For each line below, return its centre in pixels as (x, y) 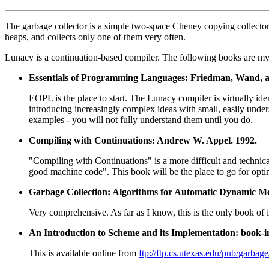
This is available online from (84, 253)
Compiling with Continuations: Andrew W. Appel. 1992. (143, 140)
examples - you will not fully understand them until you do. (141, 120)
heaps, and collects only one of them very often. (95, 37)
